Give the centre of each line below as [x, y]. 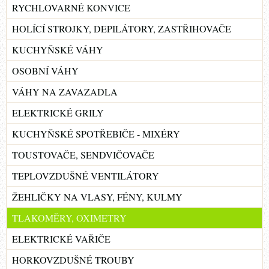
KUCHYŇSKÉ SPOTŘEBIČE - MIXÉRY [96, 133]
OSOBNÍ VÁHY [45, 70]
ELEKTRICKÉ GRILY [58, 112]
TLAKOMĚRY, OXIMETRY [69, 217]
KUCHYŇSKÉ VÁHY [58, 49]
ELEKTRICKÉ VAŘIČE [61, 238]
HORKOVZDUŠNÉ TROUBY [73, 259]
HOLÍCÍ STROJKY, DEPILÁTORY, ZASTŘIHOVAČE [122, 28]
